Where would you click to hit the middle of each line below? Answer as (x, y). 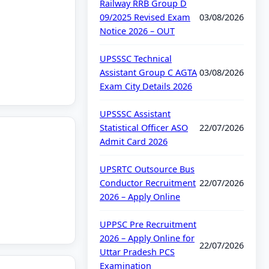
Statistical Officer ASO (144, 128)
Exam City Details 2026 (146, 86)
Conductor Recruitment (148, 183)
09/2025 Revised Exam (145, 17)
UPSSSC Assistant (135, 114)
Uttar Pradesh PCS (137, 252)
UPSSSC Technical (136, 59)
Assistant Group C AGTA (148, 72)
